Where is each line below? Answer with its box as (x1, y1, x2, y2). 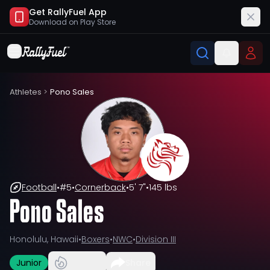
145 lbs (149, 181, 177, 193)
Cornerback (75, 181, 126, 193)
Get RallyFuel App (29, 6, 107, 18)
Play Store (80, 17, 116, 27)
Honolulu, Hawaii (10, 233, 78, 245)
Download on (29, 17, 80, 27)
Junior (16, 257, 42, 269)
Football (22, 181, 57, 193)
